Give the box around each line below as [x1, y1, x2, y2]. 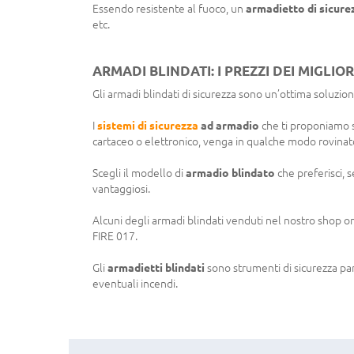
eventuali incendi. [92, 277, 178, 290]
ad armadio [198, 119, 259, 132]
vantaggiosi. [92, 182, 150, 195]
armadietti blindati [107, 261, 205, 274]
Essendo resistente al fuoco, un [92, 2, 246, 15]
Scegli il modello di [92, 166, 186, 179]
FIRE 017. [92, 229, 137, 243]
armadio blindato [186, 166, 275, 179]
